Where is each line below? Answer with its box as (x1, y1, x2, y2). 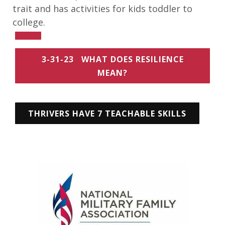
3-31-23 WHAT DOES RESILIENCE (41, 53, 184, 65)
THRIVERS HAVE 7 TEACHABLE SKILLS (28, 107, 186, 119)
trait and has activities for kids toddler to (13, 2, 192, 15)
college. (13, 16, 48, 28)
